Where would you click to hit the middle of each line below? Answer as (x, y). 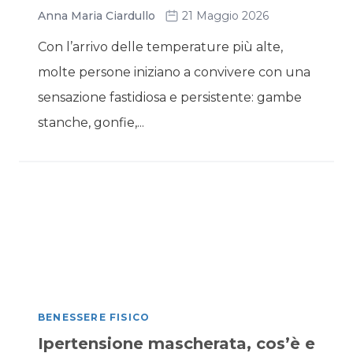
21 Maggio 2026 (225, 16)
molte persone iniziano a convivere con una (174, 72)
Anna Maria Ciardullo (97, 16)
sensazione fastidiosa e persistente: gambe (170, 97)
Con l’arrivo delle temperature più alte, (160, 47)
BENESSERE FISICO (94, 317)
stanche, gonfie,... (91, 123)
